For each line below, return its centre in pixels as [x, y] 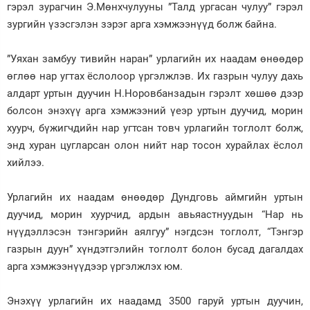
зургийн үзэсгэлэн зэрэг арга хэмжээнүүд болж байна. [142, 24]
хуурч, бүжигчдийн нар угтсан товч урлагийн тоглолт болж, [155, 128]
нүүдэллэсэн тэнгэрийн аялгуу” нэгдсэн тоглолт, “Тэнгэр [155, 231]
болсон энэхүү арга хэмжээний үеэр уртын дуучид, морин [155, 110]
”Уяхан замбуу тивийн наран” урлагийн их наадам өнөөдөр [155, 58]
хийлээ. [26, 162]
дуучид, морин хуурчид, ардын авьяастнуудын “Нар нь [155, 214]
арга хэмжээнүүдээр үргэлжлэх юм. [95, 266]
